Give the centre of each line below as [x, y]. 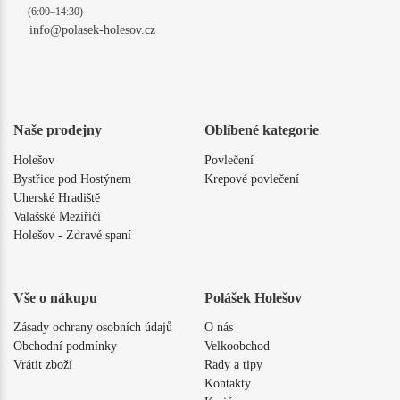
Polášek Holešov [253, 298]
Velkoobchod [237, 346]
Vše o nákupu [55, 298]
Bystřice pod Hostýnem [72, 179]
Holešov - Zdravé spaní [72, 235]
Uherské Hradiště [57, 197]
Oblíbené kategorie [261, 130]
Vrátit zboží [43, 365]
